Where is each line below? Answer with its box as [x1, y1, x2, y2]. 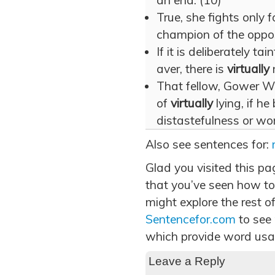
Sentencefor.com [145, 212, 236, 227]
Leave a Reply [149, 255, 225, 268]
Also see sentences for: [145, 137, 272, 152]
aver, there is [157, 61, 227, 76]
